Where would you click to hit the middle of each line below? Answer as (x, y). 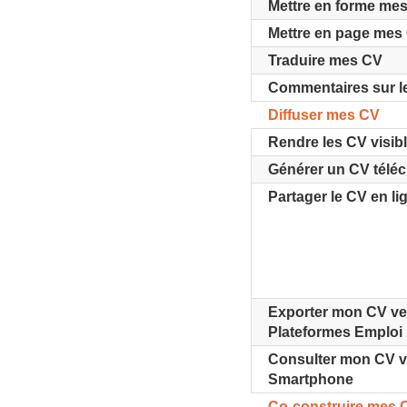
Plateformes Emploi (336, 332)
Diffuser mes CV (324, 115)
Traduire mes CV (326, 60)
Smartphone (311, 379)
